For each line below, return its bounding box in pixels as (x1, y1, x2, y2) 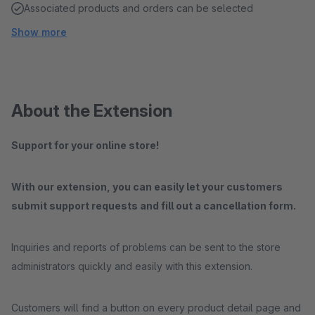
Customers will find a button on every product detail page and (11, 302, 301, 314)
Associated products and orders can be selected (24, 2, 253, 14)
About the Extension (11, 101, 172, 121)
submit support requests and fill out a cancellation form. (11, 200, 296, 212)
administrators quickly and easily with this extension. (11, 260, 252, 272)
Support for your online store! (11, 139, 159, 151)
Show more (11, 26, 67, 38)
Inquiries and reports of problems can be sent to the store (11, 241, 281, 253)
